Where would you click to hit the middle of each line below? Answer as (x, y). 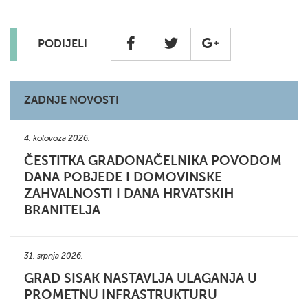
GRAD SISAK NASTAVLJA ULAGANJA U (141, 278)
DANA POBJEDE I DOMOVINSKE (123, 177)
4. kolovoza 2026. (57, 139)
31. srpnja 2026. (54, 256)
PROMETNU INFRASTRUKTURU (121, 295)
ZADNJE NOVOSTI (71, 101)
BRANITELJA (62, 210)
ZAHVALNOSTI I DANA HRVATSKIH (129, 194)
